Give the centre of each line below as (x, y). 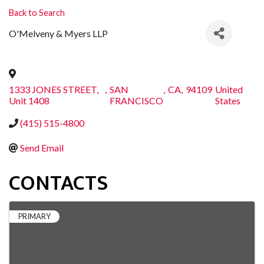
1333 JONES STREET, (54, 90)
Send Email (42, 148)
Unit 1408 (29, 101)
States (228, 101)
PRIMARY (34, 217)
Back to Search (37, 13)
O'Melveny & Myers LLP (58, 34)
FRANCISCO (136, 101)
